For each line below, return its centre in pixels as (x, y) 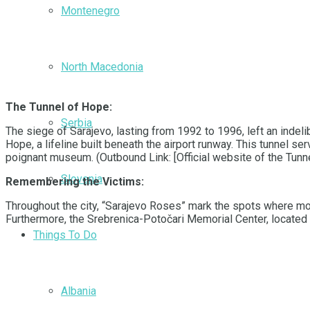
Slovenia (82, 179)
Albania (79, 291)
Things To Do (65, 235)
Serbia (76, 122)
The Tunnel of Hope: (59, 107)
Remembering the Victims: (75, 182)
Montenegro (90, 10)
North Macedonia (102, 66)
